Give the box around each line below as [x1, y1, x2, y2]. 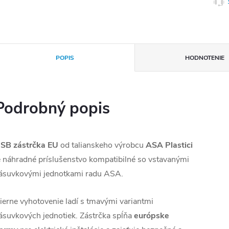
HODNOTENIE [185, 54, 225, 62]
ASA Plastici [146, 140, 193, 151]
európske [134, 210, 169, 221]
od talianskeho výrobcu [58, 140, 146, 151]
